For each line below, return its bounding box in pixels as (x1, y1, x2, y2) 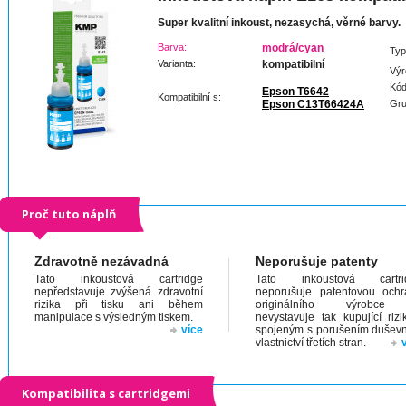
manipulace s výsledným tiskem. (34, 311, 194, 324)
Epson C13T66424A (262, 98, 364, 111)
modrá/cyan (262, 42, 324, 54)
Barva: (158, 42, 187, 53)
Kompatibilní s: (158, 92, 221, 102)
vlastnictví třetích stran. (256, 336, 366, 349)
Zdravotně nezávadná (34, 254, 169, 268)
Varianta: (158, 58, 196, 69)
